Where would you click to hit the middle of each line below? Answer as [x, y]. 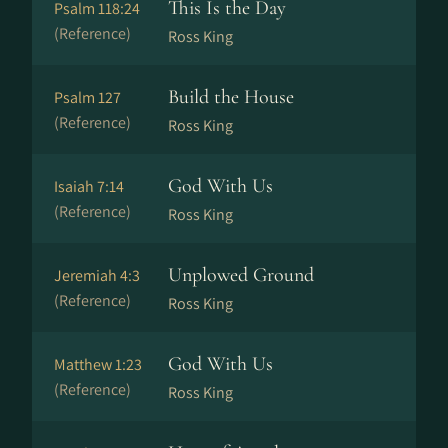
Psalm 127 [87, 97]
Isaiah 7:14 [89, 186]
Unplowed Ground [241, 275]
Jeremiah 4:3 [97, 275]
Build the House [231, 97]
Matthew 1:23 [98, 364]
